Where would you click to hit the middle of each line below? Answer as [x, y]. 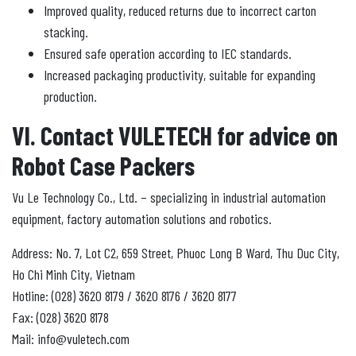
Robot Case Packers [103, 165]
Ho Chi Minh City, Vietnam [74, 274]
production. [70, 96]
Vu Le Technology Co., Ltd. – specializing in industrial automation [169, 197]
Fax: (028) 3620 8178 [60, 317]
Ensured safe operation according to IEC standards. [168, 53]
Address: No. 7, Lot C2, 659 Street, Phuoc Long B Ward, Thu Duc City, [176, 252]
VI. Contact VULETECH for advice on [175, 135]
